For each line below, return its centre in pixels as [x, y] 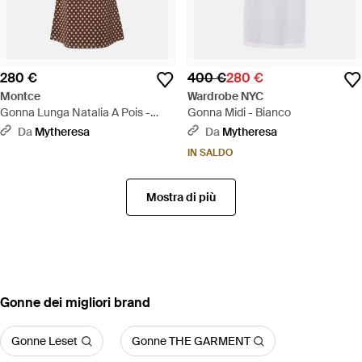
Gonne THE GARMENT [191, 341]
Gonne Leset [44, 341]
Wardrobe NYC [225, 97]
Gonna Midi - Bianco [239, 113]
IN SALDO [210, 153]
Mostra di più [181, 198]
